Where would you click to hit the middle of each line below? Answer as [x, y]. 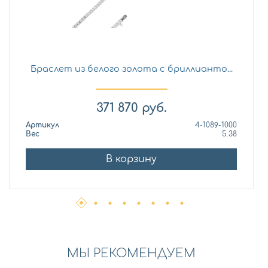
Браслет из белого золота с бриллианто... [131, 68]
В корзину [131, 159]
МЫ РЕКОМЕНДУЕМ [131, 254]
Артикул [42, 125]
